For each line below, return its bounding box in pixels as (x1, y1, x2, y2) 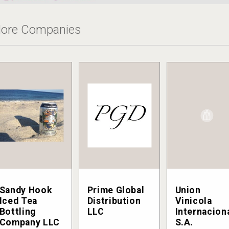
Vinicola (175, 196, 212, 207)
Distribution (87, 196, 141, 207)
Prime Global (87, 185, 145, 196)
